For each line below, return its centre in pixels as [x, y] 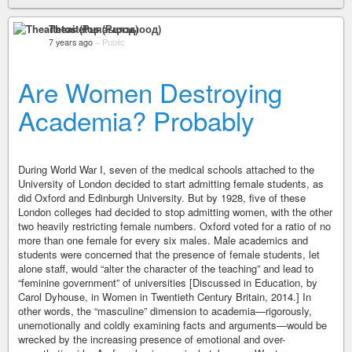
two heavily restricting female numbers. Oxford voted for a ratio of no [174, 226]
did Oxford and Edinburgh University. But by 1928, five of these [162, 198]
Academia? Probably [136, 120]
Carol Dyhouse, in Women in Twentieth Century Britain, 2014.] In [165, 297]
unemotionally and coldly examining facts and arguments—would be [172, 325]
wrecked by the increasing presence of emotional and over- [152, 339]
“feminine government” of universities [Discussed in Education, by [168, 282]
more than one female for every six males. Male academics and [163, 240]
